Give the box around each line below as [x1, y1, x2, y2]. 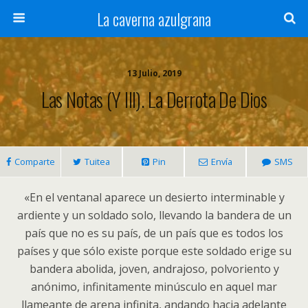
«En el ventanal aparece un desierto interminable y [23, 190, 285, 205]
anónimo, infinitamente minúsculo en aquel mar [31, 279, 277, 294]
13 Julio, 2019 [126, 67, 181, 79]
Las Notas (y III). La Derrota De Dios [41, 85, 267, 113]
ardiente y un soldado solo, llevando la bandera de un [16, 208, 291, 223]
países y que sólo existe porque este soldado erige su [16, 243, 291, 258]
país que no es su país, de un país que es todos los [25, 225, 283, 241]
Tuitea [85, 155, 110, 168]
